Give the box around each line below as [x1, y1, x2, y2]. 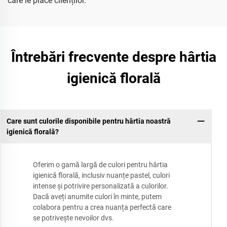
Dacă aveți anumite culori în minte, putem [33, 193, 162, 201]
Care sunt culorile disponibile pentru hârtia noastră [6, 117, 171, 125]
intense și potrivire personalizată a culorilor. [33, 182, 168, 191]
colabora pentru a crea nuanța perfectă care [33, 203, 171, 212]
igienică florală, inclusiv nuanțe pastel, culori [33, 171, 170, 180]
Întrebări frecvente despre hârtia [11, 49, 216, 65]
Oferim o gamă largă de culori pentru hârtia [33, 161, 168, 169]
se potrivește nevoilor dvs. [33, 214, 114, 222]
